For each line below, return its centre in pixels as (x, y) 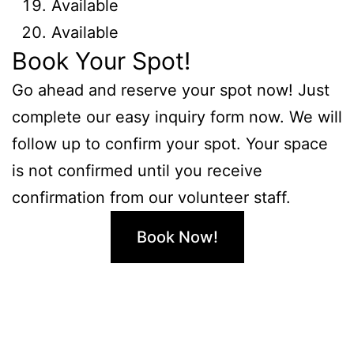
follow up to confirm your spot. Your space (170, 143)
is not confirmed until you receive (137, 170)
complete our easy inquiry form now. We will (177, 117)
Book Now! (177, 237)
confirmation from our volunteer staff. (151, 197)
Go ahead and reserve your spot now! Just (171, 90)
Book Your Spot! (101, 60)
